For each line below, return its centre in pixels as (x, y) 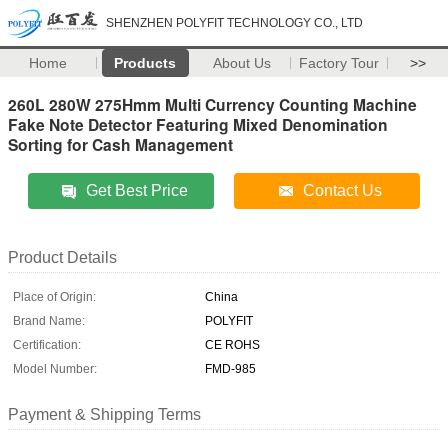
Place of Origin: (54, 296)
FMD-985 (230, 368)
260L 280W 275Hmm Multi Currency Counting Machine (212, 104)
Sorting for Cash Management (120, 144)
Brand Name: (49, 320)
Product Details (62, 257)
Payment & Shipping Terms (104, 414)
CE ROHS (232, 344)
